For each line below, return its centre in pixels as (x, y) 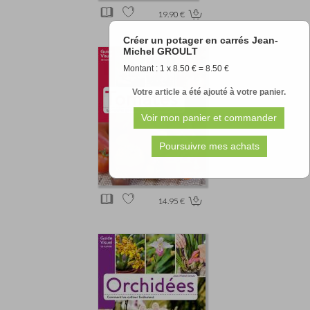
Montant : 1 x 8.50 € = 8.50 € (176, 69)
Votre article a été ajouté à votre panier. (209, 92)
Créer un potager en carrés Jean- (200, 40)
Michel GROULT (160, 52)
